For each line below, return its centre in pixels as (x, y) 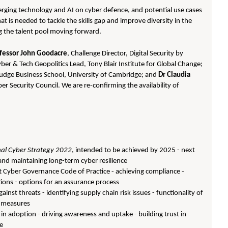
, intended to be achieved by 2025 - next (134, 150)
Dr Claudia (175, 75)
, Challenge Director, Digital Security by (125, 54)
